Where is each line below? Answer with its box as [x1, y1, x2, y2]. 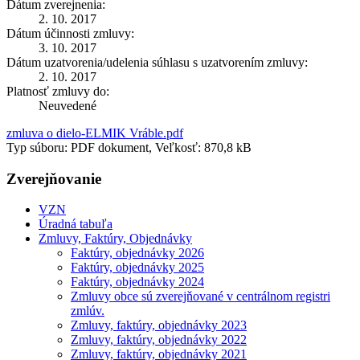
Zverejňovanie [6, 170, 101, 187]
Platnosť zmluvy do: [6, 84, 109, 98]
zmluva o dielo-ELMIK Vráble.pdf [6, 125, 183, 140]
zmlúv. [71, 304, 104, 318]
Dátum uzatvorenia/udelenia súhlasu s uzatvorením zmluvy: [6, 55, 308, 69]
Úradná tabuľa [39, 217, 112, 231]
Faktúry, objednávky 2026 [71, 246, 204, 260]
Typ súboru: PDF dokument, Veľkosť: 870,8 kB [6, 140, 252, 154]
